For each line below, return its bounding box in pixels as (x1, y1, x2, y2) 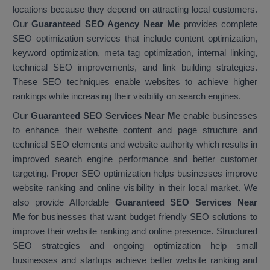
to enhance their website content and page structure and (13, 125, 257, 136)
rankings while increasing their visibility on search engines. (13, 91, 241, 102)
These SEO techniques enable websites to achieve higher (13, 77, 257, 87)
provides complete (180, 19, 258, 30)
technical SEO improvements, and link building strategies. (13, 62, 257, 73)
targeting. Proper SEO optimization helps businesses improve (13, 168, 257, 179)
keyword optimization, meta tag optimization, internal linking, (13, 48, 257, 58)
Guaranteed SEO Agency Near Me (28, 19, 180, 30)
